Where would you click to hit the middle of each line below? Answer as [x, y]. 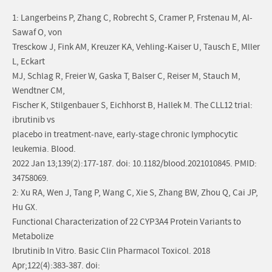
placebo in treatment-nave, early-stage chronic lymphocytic [125, 135]
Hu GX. [25, 208]
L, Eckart [29, 62]
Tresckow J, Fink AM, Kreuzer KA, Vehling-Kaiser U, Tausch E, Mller [136, 47]
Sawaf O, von [37, 33]
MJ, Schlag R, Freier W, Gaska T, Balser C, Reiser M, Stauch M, [126, 76]
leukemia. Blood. [44, 149]
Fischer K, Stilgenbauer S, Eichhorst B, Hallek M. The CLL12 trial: [132, 106]
